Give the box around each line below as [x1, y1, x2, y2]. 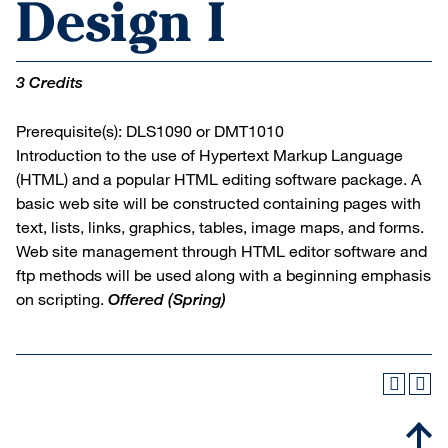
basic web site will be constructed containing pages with [16, 193, 421, 212]
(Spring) [168, 290, 226, 309]
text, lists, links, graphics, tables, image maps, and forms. [16, 217, 424, 236]
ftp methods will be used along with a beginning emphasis [16, 265, 431, 284]
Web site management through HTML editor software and [16, 241, 427, 260]
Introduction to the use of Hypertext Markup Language [16, 145, 403, 164]
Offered [108, 290, 164, 309]
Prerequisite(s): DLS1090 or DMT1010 [16, 121, 284, 140]
